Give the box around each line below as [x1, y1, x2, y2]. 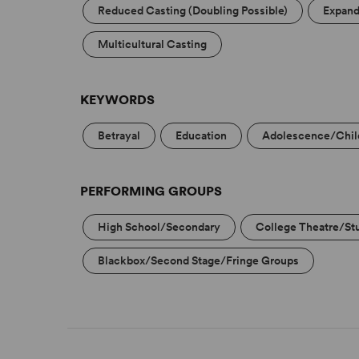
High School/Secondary [98, 220, 221, 234]
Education [175, 129, 228, 143]
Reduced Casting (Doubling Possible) [98, 4, 288, 18]
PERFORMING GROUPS [80, 184, 223, 200]
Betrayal [98, 129, 141, 143]
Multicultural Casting [98, 38, 208, 51]
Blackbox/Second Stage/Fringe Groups [98, 254, 300, 268]
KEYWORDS [80, 92, 155, 108]
